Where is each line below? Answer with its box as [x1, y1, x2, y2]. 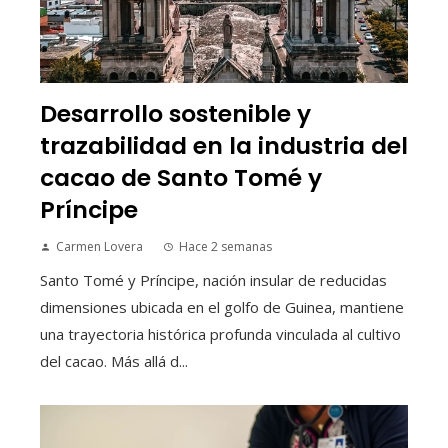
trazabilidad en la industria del [40, 129, 408, 163]
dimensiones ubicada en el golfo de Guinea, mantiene [40, 297, 404, 318]
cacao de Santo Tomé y [40, 161, 322, 195]
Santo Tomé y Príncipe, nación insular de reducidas [40, 270, 387, 291]
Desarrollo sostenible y [40, 97, 311, 131]
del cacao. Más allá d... [40, 351, 188, 372]
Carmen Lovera [56, 238, 143, 256]
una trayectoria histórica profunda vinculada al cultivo [40, 324, 401, 345]
